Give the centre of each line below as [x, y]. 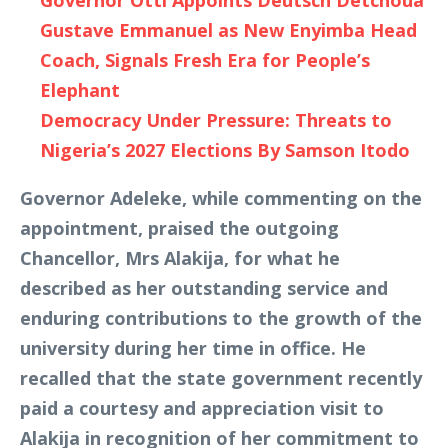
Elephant [80, 90]
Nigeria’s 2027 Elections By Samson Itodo [225, 150]
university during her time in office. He [193, 348]
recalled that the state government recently [221, 378]
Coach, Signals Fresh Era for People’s [205, 60]
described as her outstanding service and [204, 288]
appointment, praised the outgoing [179, 228]
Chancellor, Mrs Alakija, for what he [180, 258]
